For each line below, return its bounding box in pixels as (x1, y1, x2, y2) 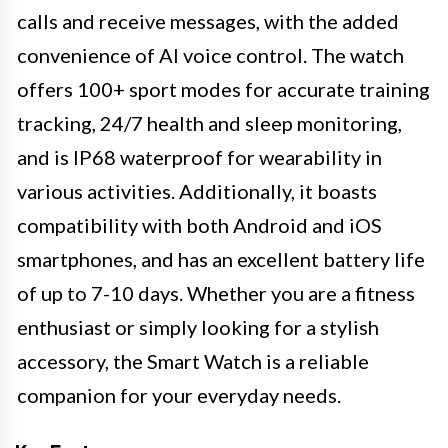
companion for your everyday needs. (17, 383, 341, 407)
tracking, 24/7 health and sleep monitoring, (17, 111, 402, 135)
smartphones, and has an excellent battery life (17, 247, 425, 271)
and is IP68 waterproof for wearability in (17, 145, 382, 169)
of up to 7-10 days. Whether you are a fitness (17, 281, 415, 305)
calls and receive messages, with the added (17, 9, 399, 33)
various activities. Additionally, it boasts (17, 179, 377, 203)
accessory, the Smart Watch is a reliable (17, 349, 369, 373)
